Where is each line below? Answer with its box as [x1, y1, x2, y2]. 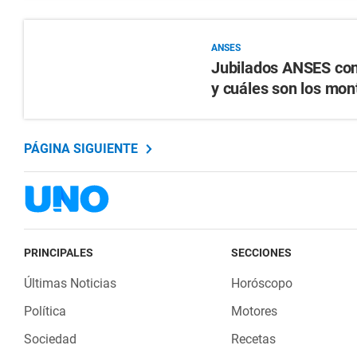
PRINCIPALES [24, 246, 93, 259]
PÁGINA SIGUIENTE [24, 141, 138, 156]
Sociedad [24, 331, 76, 347]
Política [24, 304, 66, 319]
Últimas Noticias [24, 276, 116, 291]
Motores [230, 304, 277, 319]
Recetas [230, 331, 276, 347]
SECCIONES [230, 246, 292, 259]
